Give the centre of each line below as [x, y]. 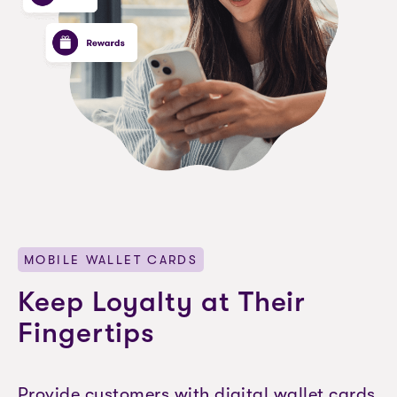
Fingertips [87, 333]
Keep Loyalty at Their [162, 302]
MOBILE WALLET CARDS [111, 260]
